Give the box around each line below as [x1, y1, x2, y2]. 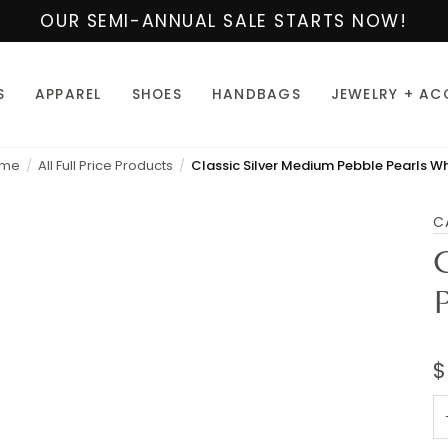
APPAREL [34, 84, 102, 104]
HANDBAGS [211, 84, 301, 104]
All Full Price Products [38, 156, 173, 175]
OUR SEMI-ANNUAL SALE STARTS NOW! [40, 9, 408, 33]
